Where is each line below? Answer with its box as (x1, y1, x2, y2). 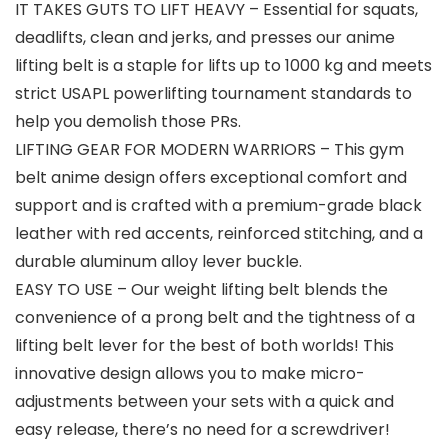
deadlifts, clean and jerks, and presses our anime (15, 26, 395, 50)
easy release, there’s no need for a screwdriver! (15, 418, 390, 442)
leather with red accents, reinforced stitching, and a (15, 222, 423, 246)
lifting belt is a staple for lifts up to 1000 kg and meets (15, 54, 432, 78)
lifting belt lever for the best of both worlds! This (15, 334, 394, 358)
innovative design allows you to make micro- (15, 362, 365, 386)
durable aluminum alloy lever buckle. (15, 250, 302, 274)
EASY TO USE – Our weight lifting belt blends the (15, 278, 388, 302)
